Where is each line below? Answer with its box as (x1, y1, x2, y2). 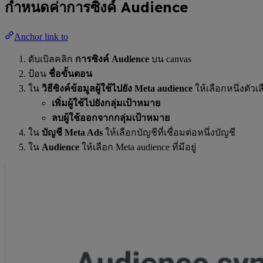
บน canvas (149, 54, 191, 65)
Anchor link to (14, 32, 68, 42)
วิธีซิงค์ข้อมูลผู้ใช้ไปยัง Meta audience (42, 83, 193, 94)
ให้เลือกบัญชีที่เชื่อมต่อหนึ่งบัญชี (103, 127, 235, 138)
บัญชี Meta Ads (42, 127, 103, 138)
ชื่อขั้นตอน (49, 69, 92, 79)
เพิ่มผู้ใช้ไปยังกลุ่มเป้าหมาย (52, 98, 160, 109)
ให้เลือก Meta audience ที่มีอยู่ (79, 142, 196, 153)
